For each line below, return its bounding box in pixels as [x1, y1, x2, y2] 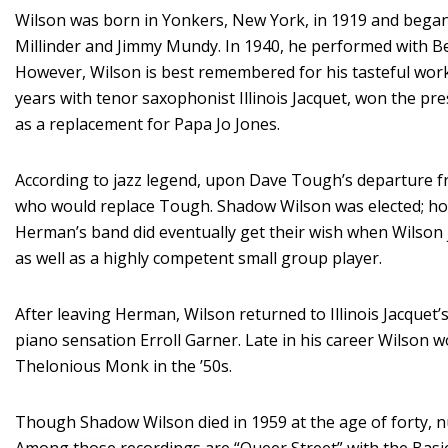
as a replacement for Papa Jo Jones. [15, 113, 280, 136]
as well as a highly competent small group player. [15, 247, 382, 270]
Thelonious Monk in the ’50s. [15, 355, 232, 378]
